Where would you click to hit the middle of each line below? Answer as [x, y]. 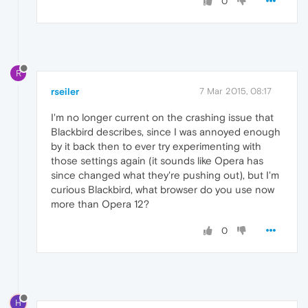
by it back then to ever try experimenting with [156, 146]
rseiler [65, 91]
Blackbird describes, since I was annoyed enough [166, 131]
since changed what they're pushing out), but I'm [165, 175]
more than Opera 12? [100, 203]
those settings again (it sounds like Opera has [157, 160]
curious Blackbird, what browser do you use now [163, 189]
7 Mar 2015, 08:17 [235, 91]
